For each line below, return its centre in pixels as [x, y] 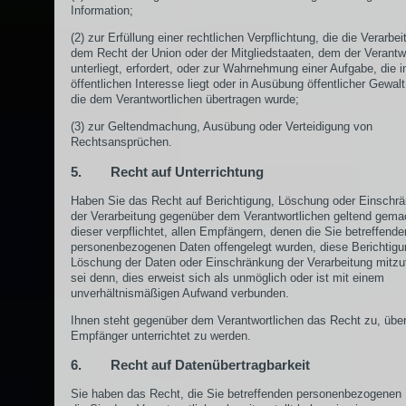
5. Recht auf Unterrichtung [167, 171]
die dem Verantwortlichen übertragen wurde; [185, 100]
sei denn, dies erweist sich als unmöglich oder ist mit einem [227, 277]
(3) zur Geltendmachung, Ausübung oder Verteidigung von [222, 127]
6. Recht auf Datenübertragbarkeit [190, 365]
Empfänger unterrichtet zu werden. [161, 335]
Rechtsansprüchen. [121, 142]
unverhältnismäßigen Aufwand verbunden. [180, 293]
